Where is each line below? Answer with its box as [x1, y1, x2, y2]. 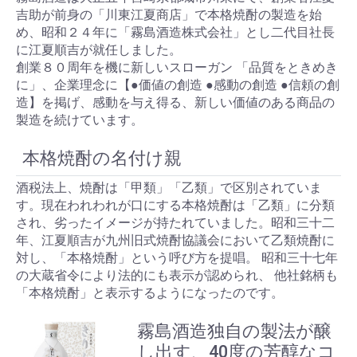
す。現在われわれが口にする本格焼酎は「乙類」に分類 [16, 197, 335, 213]
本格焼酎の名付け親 [22, 147, 182, 168]
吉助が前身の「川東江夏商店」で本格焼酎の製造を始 [16, 6, 322, 22]
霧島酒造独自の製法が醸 [136, 320, 331, 341]
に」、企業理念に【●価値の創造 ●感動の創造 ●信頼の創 [16, 76, 339, 92]
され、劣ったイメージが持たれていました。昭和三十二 [16, 214, 335, 230]
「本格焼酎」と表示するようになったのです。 [16, 284, 284, 300]
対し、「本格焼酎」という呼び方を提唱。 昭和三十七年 [16, 249, 338, 265]
